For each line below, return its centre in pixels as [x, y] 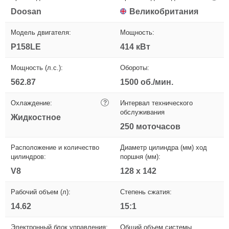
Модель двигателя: [41, 32]
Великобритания [164, 11]
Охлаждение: [31, 103]
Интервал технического [156, 103]
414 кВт [135, 47]
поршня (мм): [140, 156]
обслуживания [142, 112]
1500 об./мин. [147, 82]
